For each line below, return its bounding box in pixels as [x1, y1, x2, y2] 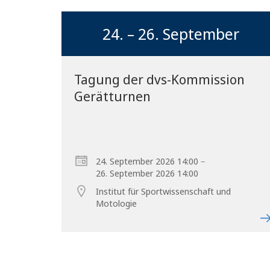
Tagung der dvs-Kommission [74, 70, 245, 88]
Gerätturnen [74, 87, 151, 105]
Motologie [96, 197, 137, 209]
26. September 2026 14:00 [96, 167, 199, 179]
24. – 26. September [102, 23, 240, 45]
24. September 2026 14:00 [96, 155, 199, 167]
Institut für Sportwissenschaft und [96, 185, 231, 197]
